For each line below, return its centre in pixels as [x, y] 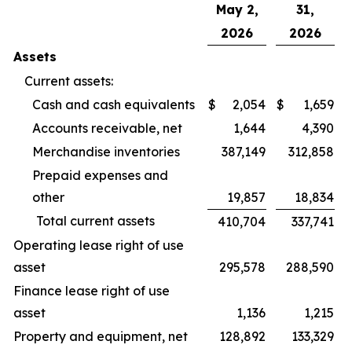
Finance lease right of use [92, 291]
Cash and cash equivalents [114, 104]
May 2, [237, 9]
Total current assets [95, 221]
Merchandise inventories [106, 152]
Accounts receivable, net [107, 128]
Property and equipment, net [101, 336]
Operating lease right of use [99, 245]
